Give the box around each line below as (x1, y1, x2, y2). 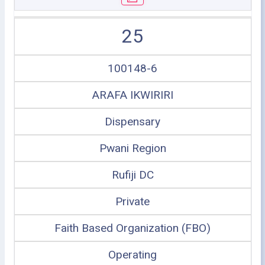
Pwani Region (99, 141, 166, 155)
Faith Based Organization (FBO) (54, 221, 211, 235)
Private (115, 194, 150, 208)
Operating (108, 247, 157, 261)
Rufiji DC (111, 167, 154, 182)
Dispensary (105, 114, 160, 128)
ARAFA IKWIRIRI (92, 88, 173, 102)
